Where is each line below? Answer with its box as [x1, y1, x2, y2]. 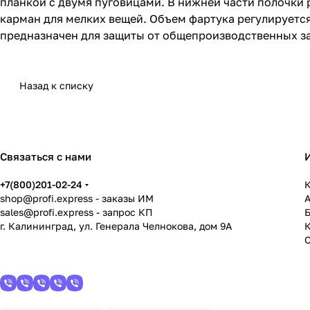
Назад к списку [19, 80, 93, 92]
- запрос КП [93, 206, 153, 219]
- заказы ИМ [93, 192, 154, 205]
